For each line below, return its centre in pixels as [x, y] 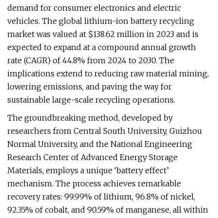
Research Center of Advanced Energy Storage [92, 157]
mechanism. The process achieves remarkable [94, 183]
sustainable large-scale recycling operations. [91, 100]
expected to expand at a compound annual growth [102, 47]
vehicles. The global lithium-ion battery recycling [101, 21]
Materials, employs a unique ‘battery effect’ [88, 170]
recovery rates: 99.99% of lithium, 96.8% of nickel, [101, 197]
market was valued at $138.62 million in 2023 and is [103, 34]
